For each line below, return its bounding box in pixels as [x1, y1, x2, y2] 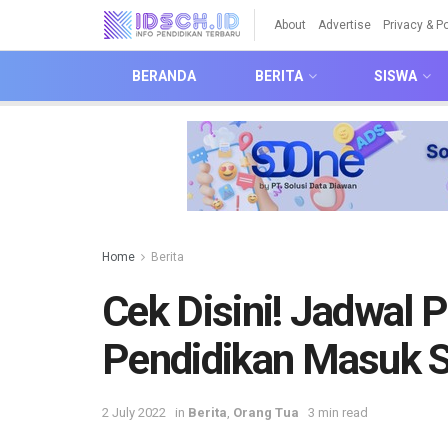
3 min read [308, 404, 368, 420]
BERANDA [131, 68, 196, 84]
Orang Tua [233, 404, 299, 420]
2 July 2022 [102, 404, 166, 420]
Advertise [318, 18, 371, 32]
